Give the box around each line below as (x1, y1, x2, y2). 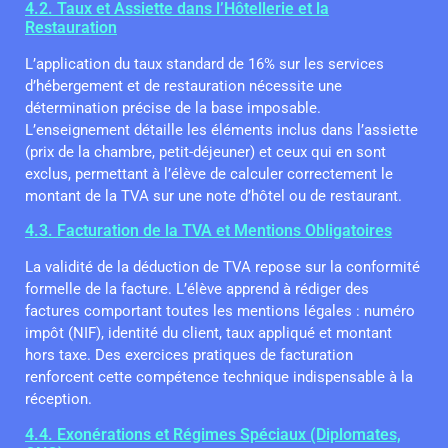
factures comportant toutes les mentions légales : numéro (25, 302, 415, 321)
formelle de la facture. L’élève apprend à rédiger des (25, 280, 369, 299)
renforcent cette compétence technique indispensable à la (25, 368, 413, 387)
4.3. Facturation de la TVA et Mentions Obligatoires (25, 221, 392, 241)
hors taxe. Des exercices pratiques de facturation (25, 346, 353, 365)
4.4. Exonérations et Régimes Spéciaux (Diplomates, (25, 424, 401, 444)
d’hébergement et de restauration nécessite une (25, 77, 342, 96)
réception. (25, 390, 92, 409)
